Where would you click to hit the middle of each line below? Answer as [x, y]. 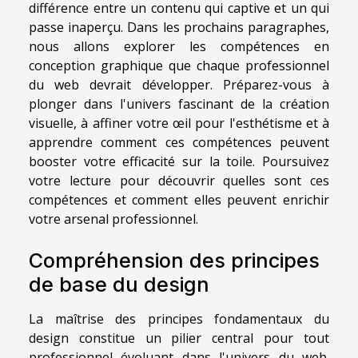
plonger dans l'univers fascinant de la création [179, 103]
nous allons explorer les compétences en [179, 46]
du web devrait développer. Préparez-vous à [179, 84]
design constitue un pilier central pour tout [179, 338]
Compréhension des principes [174, 260]
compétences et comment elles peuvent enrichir [179, 199]
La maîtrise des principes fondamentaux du [179, 318]
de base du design [119, 284]
